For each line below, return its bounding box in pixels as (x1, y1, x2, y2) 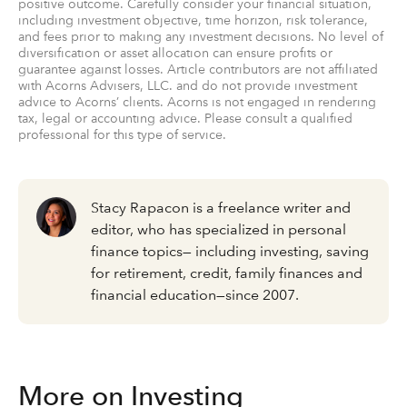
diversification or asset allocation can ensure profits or (18, 45, 333, 60)
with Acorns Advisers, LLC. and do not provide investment (18, 78, 357, 93)
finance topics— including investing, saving (91, 243, 369, 260)
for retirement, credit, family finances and (91, 264, 362, 282)
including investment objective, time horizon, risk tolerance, (18, 13, 368, 27)
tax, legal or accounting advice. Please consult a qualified (18, 111, 352, 125)
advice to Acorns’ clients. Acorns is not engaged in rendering (18, 94, 376, 109)
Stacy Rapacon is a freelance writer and (91, 199, 351, 216)
